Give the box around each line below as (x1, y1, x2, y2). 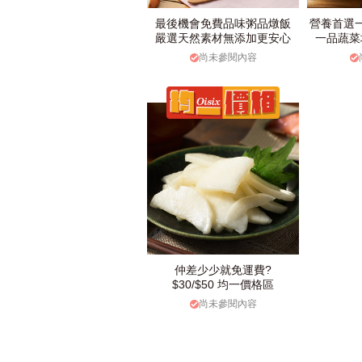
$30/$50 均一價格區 (172, 278, 274, 291)
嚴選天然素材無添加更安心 (155, 32, 291, 44)
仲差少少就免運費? (175, 263, 271, 276)
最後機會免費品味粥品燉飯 (155, 17, 291, 30)
